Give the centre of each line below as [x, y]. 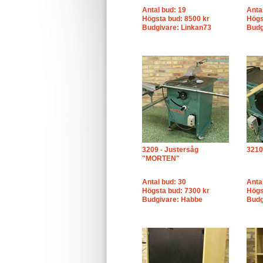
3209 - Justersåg [170, 150]
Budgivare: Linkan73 [177, 28]
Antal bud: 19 [164, 10]
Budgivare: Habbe [172, 200]
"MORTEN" [161, 159]
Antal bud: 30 [164, 182]
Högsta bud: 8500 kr [176, 19]
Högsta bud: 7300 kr [176, 191]
